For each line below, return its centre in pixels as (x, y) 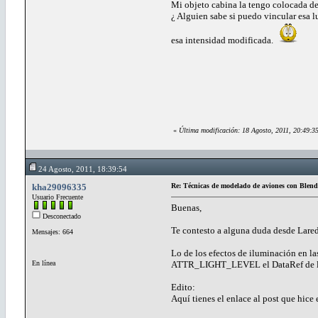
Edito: (183, 287)
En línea (44, 263)
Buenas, (186, 207)
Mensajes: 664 (53, 231)
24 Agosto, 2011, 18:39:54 (83, 169)
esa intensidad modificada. (224, 40)
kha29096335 (59, 187)
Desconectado (61, 216)
